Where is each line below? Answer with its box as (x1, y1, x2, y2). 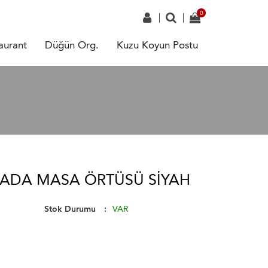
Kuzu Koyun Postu (117, 39, 198, 51)
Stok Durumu (44, 204, 96, 214)
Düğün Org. (45, 39, 99, 51)
